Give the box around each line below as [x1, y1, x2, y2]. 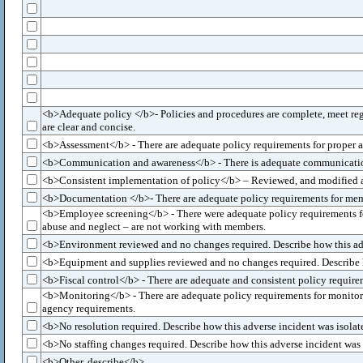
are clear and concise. [42, 121, 135, 133]
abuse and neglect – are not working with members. [42, 220, 266, 233]
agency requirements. [42, 302, 135, 314]
